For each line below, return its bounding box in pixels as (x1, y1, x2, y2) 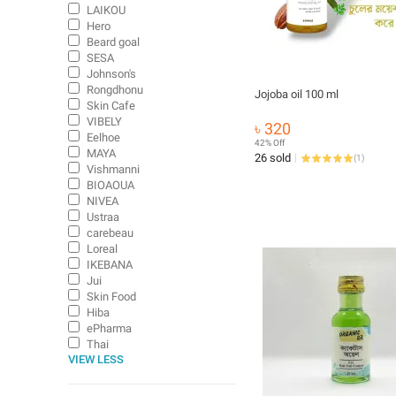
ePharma (87, 322, 132, 335)
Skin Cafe (87, 99, 135, 112)
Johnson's (87, 67, 136, 80)
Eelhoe (87, 131, 120, 144)
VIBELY (87, 115, 122, 128)
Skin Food (87, 290, 136, 303)
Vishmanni (87, 163, 140, 176)
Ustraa (87, 210, 119, 224)
